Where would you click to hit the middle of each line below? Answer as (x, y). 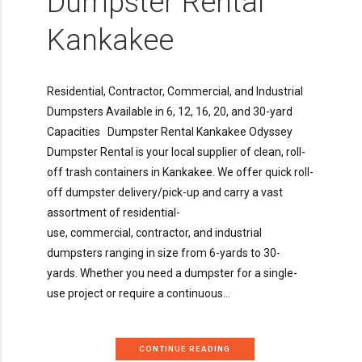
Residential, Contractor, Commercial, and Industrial (175, 91)
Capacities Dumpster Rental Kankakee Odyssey (170, 131)
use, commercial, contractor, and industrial (154, 232)
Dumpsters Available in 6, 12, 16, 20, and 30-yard (170, 111)
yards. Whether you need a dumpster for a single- (172, 273)
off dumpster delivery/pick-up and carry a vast (165, 192)
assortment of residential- (114, 212)
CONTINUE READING (185, 349)
